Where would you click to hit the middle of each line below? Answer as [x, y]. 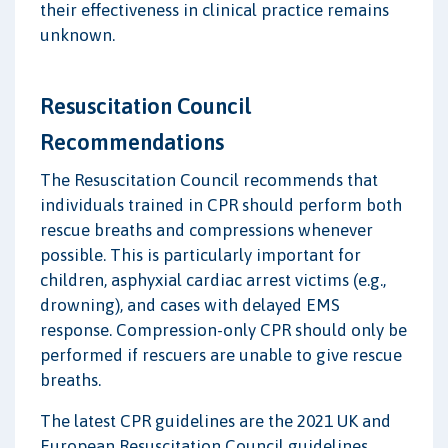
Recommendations [132, 142]
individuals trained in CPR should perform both [221, 205]
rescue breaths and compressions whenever [206, 230]
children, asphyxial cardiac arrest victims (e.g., [213, 280]
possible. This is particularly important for [200, 255]
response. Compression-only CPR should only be [223, 330]
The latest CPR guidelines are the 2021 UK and [215, 421]
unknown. [77, 35]
